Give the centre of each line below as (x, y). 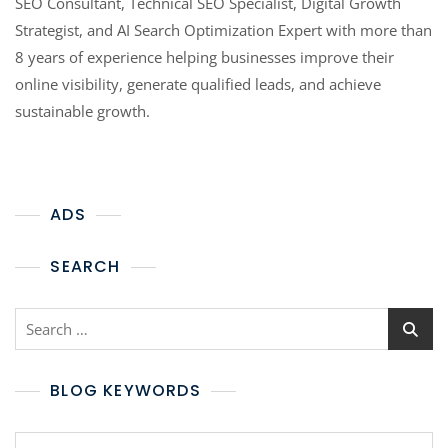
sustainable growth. (82, 111)
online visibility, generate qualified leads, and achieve (198, 84)
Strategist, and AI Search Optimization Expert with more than (223, 30)
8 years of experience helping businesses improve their (204, 57)
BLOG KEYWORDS (125, 391)
